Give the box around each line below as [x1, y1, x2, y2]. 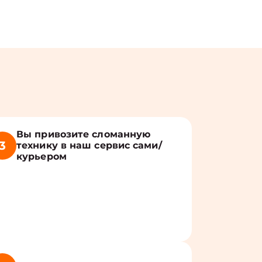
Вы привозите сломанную [16, 129, 151, 140]
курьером [16, 151, 67, 162]
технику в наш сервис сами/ [16, 140, 162, 151]
